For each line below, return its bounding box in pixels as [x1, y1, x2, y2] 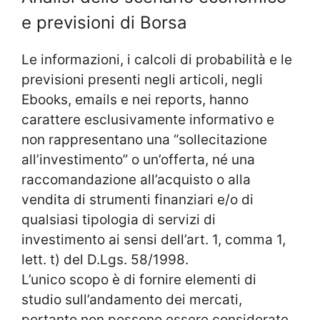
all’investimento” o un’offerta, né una [21, 151, 255, 169]
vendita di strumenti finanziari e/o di [21, 191, 254, 209]
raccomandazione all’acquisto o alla [21, 171, 251, 189]
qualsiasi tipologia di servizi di [21, 211, 216, 229]
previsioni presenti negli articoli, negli [21, 71, 263, 89]
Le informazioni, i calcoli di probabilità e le [21, 51, 292, 69]
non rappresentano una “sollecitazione [21, 131, 267, 149]
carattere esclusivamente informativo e [21, 111, 274, 129]
